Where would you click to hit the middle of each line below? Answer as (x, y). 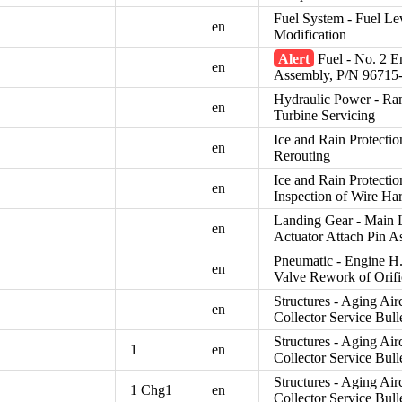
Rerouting (302, 155)
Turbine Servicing (325, 115)
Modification (310, 34)
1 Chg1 (152, 389)
